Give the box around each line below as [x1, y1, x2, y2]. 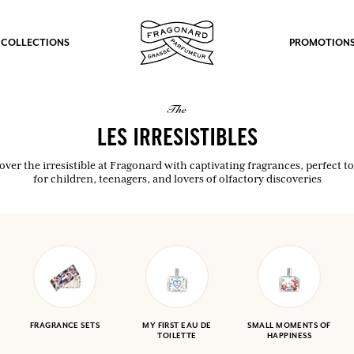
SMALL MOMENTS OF [247, 320, 331, 330]
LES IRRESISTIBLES [96, 128, 258, 152]
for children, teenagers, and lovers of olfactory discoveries [32, 172, 322, 185]
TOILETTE [157, 330, 197, 341]
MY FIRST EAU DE [142, 320, 212, 330]
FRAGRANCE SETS [29, 320, 100, 330]
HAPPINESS [267, 330, 311, 341]
